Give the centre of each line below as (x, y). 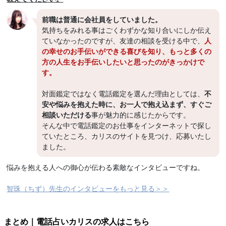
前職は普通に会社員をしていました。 (102, 19)
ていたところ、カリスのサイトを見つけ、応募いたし (127, 135)
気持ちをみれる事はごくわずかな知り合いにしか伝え (127, 30)
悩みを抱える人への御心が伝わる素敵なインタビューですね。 (106, 167)
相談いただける (67, 114)
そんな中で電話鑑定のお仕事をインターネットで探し (127, 125)
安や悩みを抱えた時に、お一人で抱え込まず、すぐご (127, 104)
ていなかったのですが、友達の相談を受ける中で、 (123, 40)
